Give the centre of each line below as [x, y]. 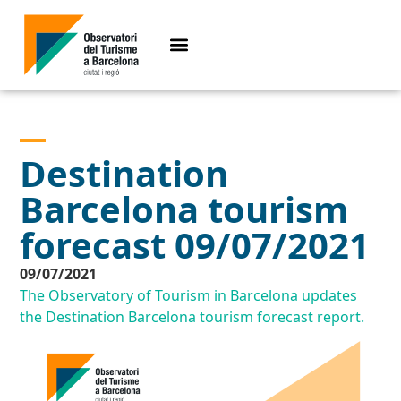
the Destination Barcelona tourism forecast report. [192, 317]
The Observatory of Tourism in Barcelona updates [189, 296]
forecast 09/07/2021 [195, 245]
